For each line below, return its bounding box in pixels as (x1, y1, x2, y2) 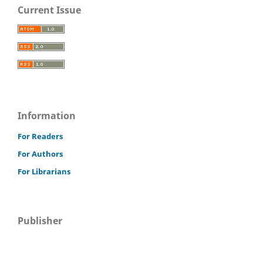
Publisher (18, 214, 62, 228)
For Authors (18, 148, 63, 159)
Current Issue (18, 3, 81, 16)
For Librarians (18, 166, 70, 177)
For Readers (18, 130, 63, 141)
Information (18, 109, 76, 122)
